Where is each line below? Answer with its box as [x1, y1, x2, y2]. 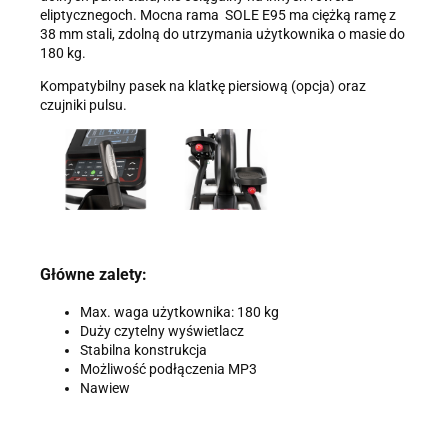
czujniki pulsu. [40, 97, 127, 114]
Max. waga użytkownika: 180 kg [80, 303, 279, 320]
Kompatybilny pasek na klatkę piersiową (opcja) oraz [40, 78, 366, 95]
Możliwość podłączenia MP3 [80, 360, 257, 377]
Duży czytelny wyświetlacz [80, 322, 244, 339]
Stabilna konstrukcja [80, 341, 207, 358]
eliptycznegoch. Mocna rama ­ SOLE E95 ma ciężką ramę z [40, 7, 396, 24]
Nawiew [80, 379, 130, 396]
